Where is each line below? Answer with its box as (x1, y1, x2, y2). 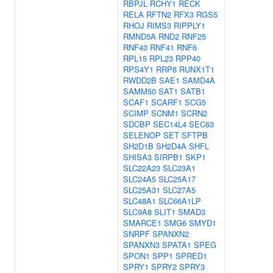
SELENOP (123, 129, 161, 141)
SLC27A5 (163, 184, 196, 196)
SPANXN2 (152, 228, 189, 239)
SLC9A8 (123, 206, 152, 218)
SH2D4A (156, 140, 186, 152)
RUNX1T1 (179, 63, 214, 75)
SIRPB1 (154, 151, 183, 163)
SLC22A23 (123, 162, 160, 174)
